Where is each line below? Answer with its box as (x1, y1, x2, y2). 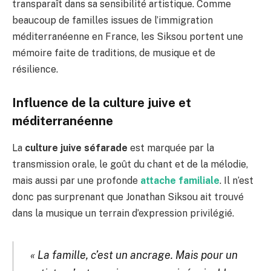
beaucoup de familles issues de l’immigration (12, 14, 213, 26)
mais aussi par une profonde (12, 174, 140, 186)
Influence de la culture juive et (12, 96, 191, 111)
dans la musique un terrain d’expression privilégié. (12, 207, 234, 219)
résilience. (12, 63, 58, 75)
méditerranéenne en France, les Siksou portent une (12, 30, 243, 42)
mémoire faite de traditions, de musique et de (12, 47, 215, 59)
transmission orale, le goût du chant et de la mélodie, (12, 158, 248, 170)
